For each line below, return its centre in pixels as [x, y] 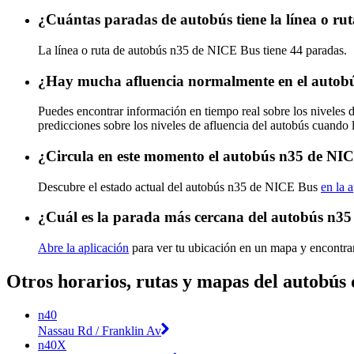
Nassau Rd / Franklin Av [100, 330]
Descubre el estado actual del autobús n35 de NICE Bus [179, 186]
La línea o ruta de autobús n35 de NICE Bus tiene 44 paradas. [192, 50]
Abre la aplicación [83, 248]
